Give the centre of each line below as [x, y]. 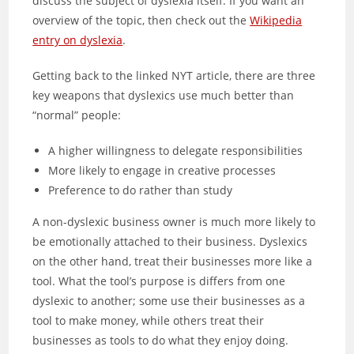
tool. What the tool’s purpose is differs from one [159, 281]
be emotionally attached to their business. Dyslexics [170, 241]
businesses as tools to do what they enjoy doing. [161, 340]
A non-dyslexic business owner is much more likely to [174, 222]
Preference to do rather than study [141, 190]
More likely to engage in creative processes [162, 170]
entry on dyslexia [78, 40]
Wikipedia [276, 20]
